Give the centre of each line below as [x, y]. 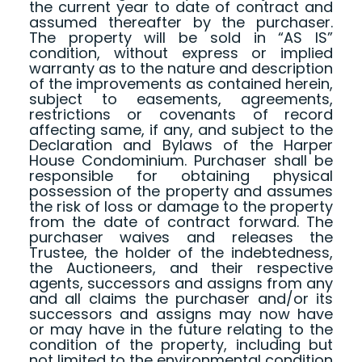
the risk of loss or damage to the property [181, 207]
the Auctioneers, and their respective [181, 268]
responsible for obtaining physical [181, 176]
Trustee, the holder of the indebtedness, [181, 253]
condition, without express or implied [181, 53]
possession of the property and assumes [181, 192]
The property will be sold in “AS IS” [181, 38]
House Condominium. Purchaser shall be [181, 161]
